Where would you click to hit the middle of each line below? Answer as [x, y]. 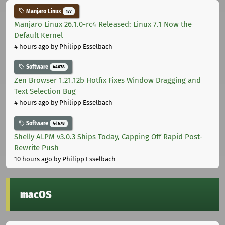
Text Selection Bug [45, 92]
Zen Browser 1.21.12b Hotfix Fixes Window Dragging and [107, 81]
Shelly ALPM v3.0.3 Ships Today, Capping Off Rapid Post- [108, 136]
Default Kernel [38, 35]
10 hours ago [33, 159]
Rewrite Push [36, 147]
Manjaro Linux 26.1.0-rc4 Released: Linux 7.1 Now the [103, 24]
